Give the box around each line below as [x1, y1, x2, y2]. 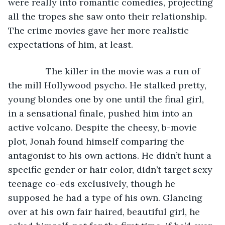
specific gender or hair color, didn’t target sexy [8, 163, 215, 175]
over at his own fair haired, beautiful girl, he [8, 205, 202, 217]
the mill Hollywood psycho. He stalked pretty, [8, 79, 209, 91]
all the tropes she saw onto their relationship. [8, 10, 209, 22]
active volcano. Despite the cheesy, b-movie [8, 121, 199, 133]
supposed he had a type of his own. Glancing [8, 191, 205, 203]
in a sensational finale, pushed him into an [8, 107, 195, 119]
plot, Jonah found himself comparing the [8, 135, 187, 147]
